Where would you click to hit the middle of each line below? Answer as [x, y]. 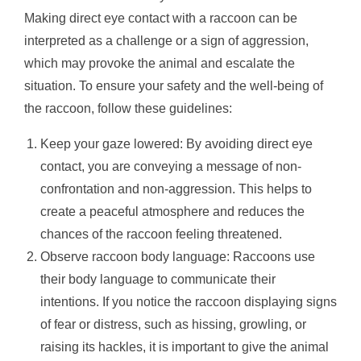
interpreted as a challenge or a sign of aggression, [166, 40]
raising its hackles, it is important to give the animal [185, 346]
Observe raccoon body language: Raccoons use [178, 256]
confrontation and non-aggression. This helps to [176, 189]
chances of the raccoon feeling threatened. [161, 234]
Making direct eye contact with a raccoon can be [161, 18]
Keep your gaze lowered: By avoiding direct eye [176, 143]
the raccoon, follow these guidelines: [128, 108]
